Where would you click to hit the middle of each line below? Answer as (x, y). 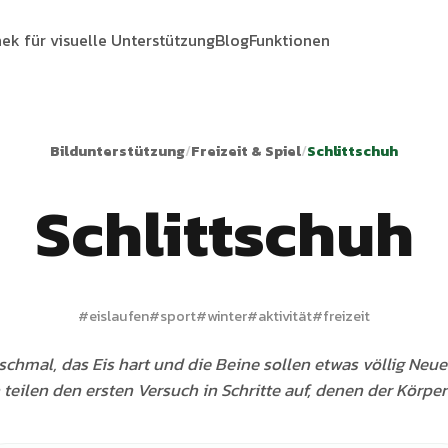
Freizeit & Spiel (246, 151)
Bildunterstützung (117, 151)
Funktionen (289, 39)
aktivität (285, 316)
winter (227, 316)
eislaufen (119, 316)
